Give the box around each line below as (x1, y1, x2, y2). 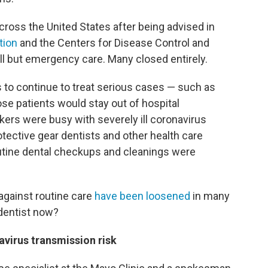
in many (193, 190, 230, 203)
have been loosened (95, 190, 193, 203)
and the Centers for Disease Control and (17, 36, 209, 50)
